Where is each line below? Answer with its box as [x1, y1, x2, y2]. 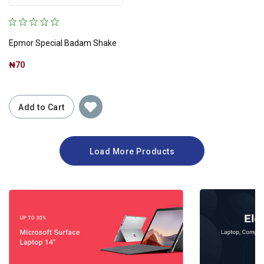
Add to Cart [18, 103, 65, 113]
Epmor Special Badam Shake [9, 38, 117, 48]
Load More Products [90, 147, 174, 157]
